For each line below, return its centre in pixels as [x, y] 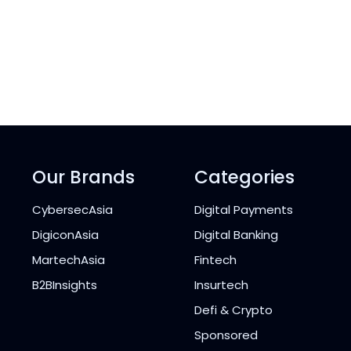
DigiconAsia [66, 234]
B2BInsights [65, 284]
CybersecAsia [73, 209]
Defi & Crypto [233, 309]
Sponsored [226, 335]
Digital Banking [236, 234]
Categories [244, 177]
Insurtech [221, 284]
